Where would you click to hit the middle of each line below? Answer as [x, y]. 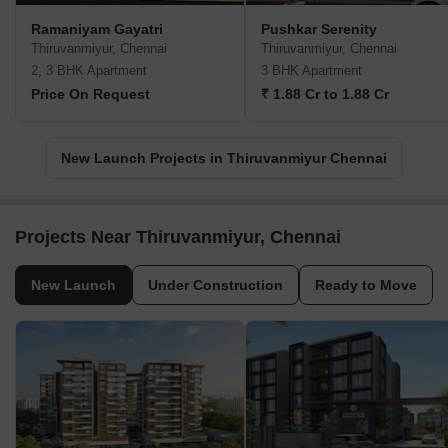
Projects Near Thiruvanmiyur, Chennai [178, 237]
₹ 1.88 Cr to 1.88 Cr [325, 94]
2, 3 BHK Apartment [89, 71]
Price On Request [90, 94]
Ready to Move [366, 285]
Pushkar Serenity [319, 29]
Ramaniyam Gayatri [97, 29]
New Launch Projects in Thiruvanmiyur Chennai [224, 158]
